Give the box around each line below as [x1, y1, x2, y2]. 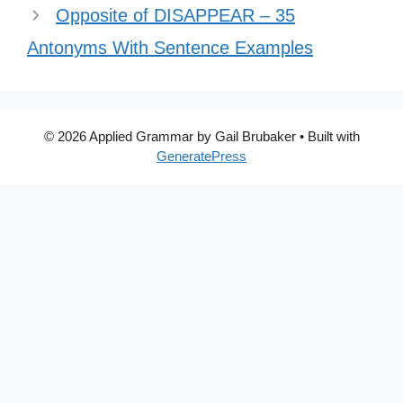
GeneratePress [157, 148, 246, 164]
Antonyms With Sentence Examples [27, 38, 313, 58]
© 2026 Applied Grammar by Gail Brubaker [43, 129, 296, 144]
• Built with [295, 129, 360, 144]
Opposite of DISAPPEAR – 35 [56, 5, 295, 25]
